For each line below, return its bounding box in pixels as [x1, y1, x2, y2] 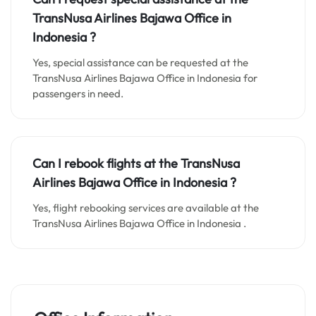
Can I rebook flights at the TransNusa [32, 155, 240, 171]
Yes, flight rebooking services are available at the [32, 201, 259, 214]
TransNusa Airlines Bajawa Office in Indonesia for [32, 71, 257, 85]
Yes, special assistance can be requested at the [32, 56, 248, 69]
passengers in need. [32, 87, 123, 100]
